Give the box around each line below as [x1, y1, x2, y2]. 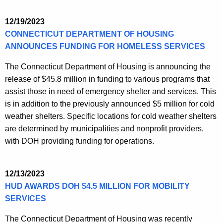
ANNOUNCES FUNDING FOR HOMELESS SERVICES [5, 42, 205, 51]
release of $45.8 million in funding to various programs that [5, 75, 210, 84]
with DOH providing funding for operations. [5, 137, 154, 146]
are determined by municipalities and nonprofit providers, [5, 124, 204, 133]
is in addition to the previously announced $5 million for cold [5, 100, 215, 109]
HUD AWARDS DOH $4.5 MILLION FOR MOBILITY [5, 182, 190, 191]
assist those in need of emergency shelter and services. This [5, 87, 216, 96]
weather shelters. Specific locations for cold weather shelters [5, 112, 217, 121]
